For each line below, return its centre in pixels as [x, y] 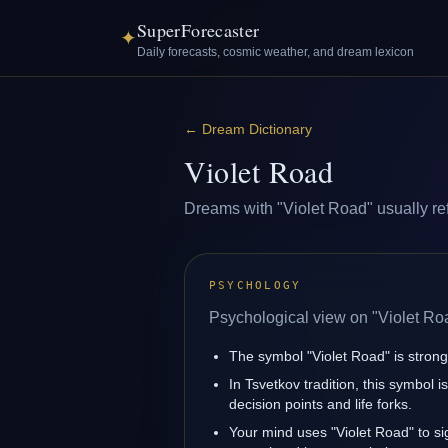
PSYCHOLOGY [255, 285]
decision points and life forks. [320, 404]
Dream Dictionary [257, 129]
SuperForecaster [198, 30]
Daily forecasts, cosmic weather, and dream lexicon [275, 52]
